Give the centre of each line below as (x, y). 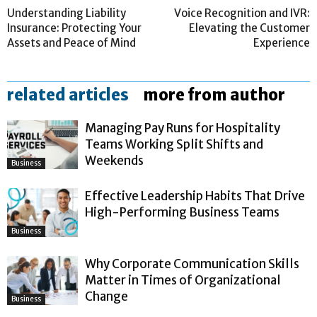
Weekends (114, 160)
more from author (214, 94)
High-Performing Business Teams (182, 212)
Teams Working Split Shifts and (174, 144)
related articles (68, 94)
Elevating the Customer (249, 28)
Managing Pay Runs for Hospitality (183, 128)
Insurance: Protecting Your (74, 28)
